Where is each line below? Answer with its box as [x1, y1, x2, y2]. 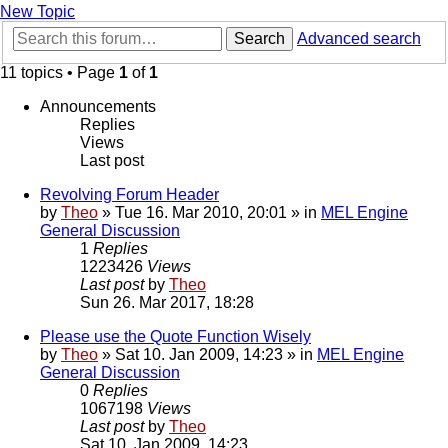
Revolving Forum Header [40, 186, 219, 204]
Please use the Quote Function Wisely [40, 328, 311, 346]
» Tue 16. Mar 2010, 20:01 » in [98, 204, 321, 222]
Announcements [40, 98, 156, 116]
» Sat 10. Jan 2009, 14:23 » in [98, 346, 317, 364]
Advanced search [297, 30, 421, 48]
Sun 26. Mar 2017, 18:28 [80, 294, 254, 312]
